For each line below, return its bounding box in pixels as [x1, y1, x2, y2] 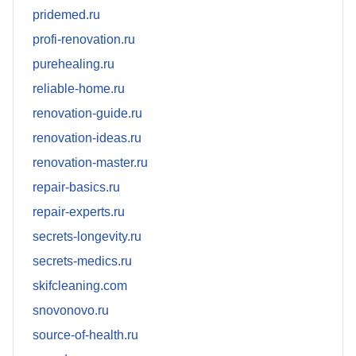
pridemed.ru [33, 8, 100, 22]
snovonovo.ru [33, 304, 109, 318]
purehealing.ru [33, 57, 114, 72]
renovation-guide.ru [33, 106, 142, 121]
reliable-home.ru [33, 82, 125, 96]
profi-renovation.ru [33, 33, 135, 47]
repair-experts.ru [33, 205, 125, 219]
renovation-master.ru [33, 156, 148, 170]
